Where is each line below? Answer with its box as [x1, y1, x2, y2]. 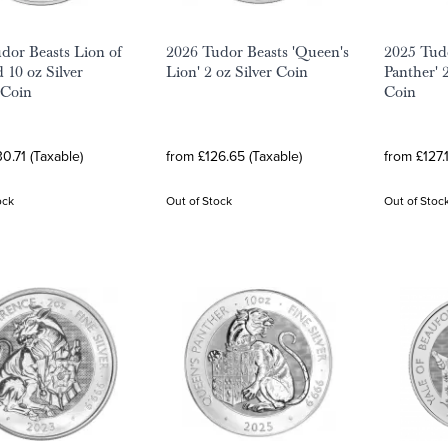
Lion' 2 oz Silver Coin [166, 62, 308, 82]
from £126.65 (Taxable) [166, 146, 302, 166]
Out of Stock [166, 192, 232, 209]
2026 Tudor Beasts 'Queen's [166, 42, 349, 62]
